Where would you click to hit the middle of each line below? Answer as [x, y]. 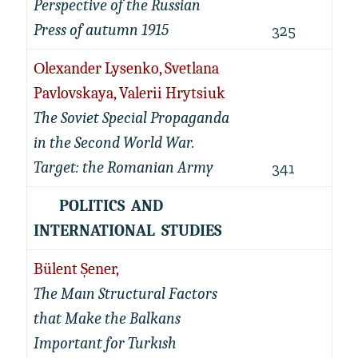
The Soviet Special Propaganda [131, 118]
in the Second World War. [114, 143]
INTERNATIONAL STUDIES [127, 231]
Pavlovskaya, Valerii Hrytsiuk [129, 93]
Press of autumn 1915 [101, 30]
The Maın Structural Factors [125, 294]
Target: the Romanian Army [123, 167]
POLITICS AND [99, 206]
